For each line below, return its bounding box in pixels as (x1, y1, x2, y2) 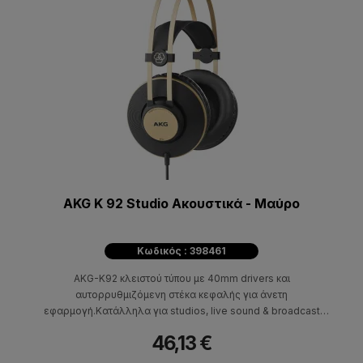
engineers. (156, 320, 207, 333)
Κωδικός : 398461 (137, 244, 226, 257)
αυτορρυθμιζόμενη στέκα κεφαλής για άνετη (75, 288, 288, 301)
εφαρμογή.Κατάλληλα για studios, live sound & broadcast (43, 304, 320, 317)
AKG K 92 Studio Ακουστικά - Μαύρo (63, 194, 300, 211)
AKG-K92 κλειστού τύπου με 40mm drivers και (73, 271, 290, 284)
